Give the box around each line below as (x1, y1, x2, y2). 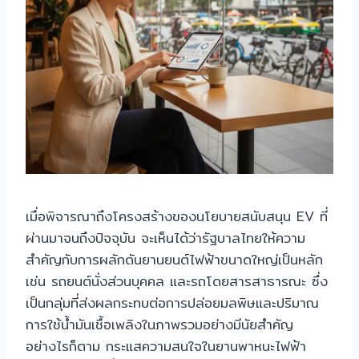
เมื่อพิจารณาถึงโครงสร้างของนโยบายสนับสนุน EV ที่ (26, 205, 328, 228)
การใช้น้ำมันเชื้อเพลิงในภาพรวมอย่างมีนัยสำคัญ (26, 313, 293, 336)
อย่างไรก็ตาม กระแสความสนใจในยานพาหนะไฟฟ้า (26, 335, 306, 357)
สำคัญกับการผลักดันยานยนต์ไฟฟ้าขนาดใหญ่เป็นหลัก (26, 248, 323, 271)
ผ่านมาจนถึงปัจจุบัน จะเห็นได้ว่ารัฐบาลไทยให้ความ (26, 227, 305, 249)
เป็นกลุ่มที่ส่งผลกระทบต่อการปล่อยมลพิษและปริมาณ (26, 292, 319, 314)
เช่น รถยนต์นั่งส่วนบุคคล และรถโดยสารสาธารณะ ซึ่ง (26, 270, 328, 292)
